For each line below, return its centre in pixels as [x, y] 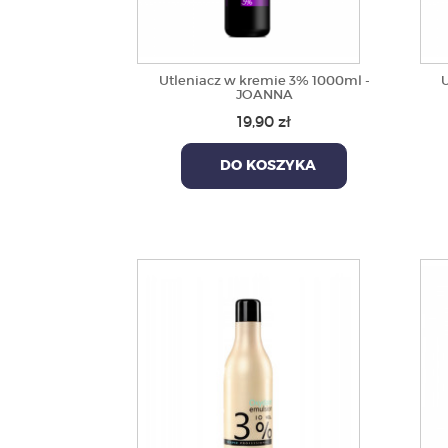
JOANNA [264, 94]
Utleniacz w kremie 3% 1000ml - [264, 80]
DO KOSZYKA [264, 166]
